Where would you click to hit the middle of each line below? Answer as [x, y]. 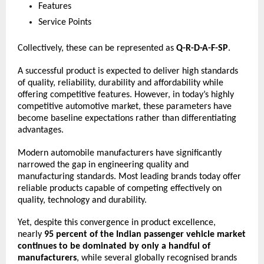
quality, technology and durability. [82, 200]
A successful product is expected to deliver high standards [128, 72]
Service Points [65, 23]
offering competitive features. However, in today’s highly [126, 95]
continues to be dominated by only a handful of [114, 247]
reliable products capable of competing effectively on [120, 188]
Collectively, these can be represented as [97, 49]
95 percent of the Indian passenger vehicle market [145, 235]
